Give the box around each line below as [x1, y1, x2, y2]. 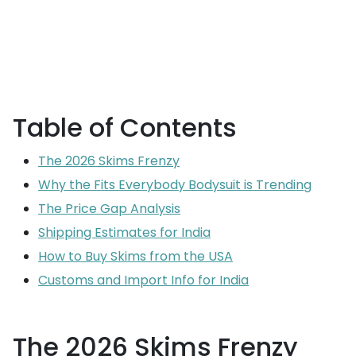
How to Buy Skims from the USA [38, 247, 233, 265]
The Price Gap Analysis [38, 199, 180, 218]
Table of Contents [13, 110, 237, 145]
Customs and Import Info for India [38, 271, 249, 289]
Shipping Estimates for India [38, 223, 211, 242]
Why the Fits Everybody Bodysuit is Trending [38, 176, 311, 194]
